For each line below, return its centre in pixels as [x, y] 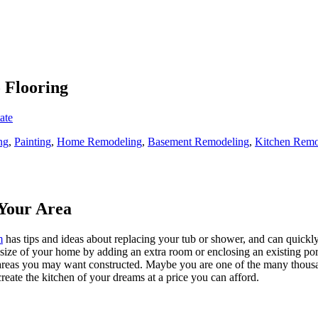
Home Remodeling [99, 141]
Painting [33, 141]
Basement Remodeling [198, 141]
